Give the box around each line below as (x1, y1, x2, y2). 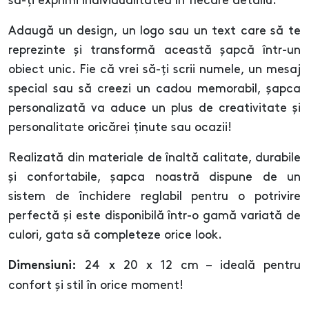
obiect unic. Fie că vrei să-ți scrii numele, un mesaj (8, 64, 301, 76)
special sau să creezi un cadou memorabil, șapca (8, 83, 301, 95)
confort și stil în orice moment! (8, 280, 183, 292)
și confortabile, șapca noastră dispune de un (8, 172, 301, 183)
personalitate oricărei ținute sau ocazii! (8, 122, 232, 134)
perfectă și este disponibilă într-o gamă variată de (8, 210, 301, 222)
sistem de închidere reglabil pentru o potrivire (8, 191, 301, 203)
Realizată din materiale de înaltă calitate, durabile (8, 152, 301, 164)
